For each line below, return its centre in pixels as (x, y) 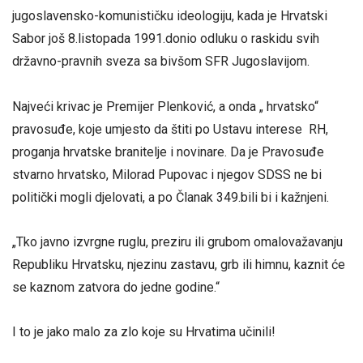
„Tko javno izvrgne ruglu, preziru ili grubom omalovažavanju (177, 241)
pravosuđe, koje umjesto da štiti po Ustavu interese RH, (170, 129)
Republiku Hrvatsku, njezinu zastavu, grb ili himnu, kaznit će (179, 264)
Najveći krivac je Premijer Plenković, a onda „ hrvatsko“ (165, 106)
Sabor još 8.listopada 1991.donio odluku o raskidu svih (166, 39)
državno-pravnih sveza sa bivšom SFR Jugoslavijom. (161, 62)
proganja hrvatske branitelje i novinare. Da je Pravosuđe (168, 152)
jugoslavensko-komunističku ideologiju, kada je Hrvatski (170, 16)
